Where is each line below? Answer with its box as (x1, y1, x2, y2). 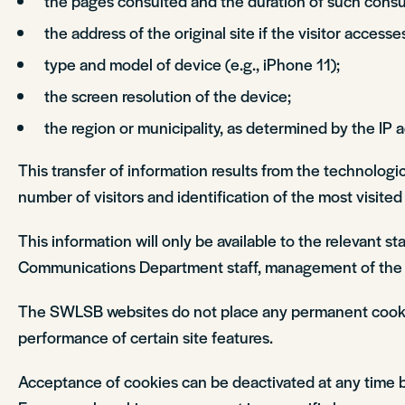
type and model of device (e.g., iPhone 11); (43, 52, 340, 75)
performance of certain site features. (18, 325, 273, 348)
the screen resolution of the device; (43, 84, 291, 107)
